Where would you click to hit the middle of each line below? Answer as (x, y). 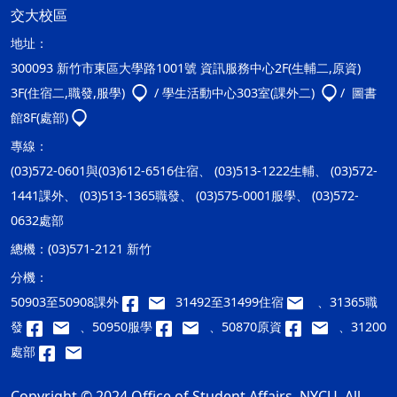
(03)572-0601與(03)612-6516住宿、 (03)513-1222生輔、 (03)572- (194, 171)
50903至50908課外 (66, 302)
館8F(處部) (39, 118)
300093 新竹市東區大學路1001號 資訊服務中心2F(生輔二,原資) (186, 68)
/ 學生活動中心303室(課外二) (234, 93)
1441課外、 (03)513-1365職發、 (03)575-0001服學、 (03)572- (185, 196)
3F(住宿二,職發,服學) (70, 93)
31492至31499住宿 (231, 302)
